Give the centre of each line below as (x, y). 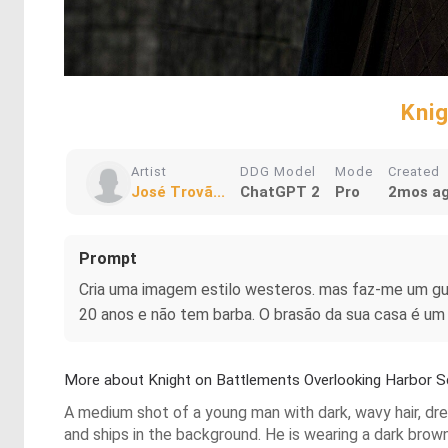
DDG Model (278, 171)
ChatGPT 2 (280, 191)
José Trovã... (178, 191)
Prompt (108, 258)
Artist (149, 171)
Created (414, 171)
